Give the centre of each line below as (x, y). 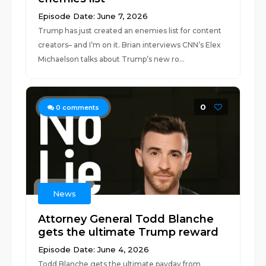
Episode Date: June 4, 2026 (94, 249)
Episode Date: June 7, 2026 (93, 16)
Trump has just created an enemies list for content (130, 31)
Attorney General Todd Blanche (126, 219)
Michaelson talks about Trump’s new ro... (112, 59)
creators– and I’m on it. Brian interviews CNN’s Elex (130, 45)
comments (80, 107)
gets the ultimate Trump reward (129, 232)
